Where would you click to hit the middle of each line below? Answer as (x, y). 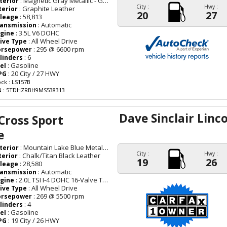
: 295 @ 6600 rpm (58, 49)
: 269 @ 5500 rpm (58, 196)
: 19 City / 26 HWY (33, 220)
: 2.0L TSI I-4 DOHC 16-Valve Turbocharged (59, 180)
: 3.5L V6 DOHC (37, 33)
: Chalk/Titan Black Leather (59, 155)
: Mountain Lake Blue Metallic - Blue (61, 147)
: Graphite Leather (47, 9)
